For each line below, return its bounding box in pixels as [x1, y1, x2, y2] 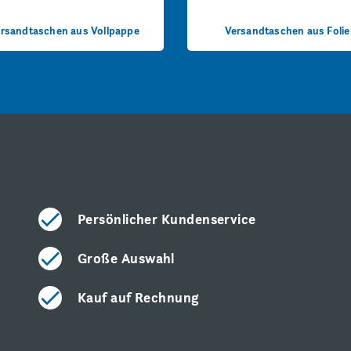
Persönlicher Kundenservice [78, 209, 256, 228]
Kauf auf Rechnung [78, 288, 199, 306]
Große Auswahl [78, 248, 175, 267]
